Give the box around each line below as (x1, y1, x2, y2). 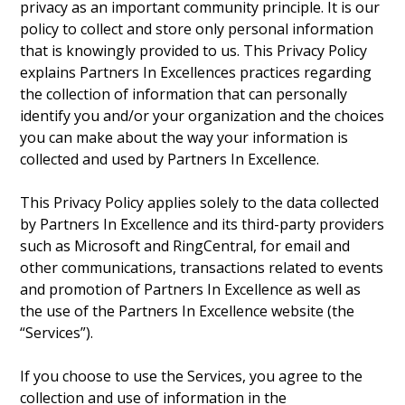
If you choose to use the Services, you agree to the (20, 366, 363, 386)
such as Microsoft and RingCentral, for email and (20, 236, 351, 256)
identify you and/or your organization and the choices (20, 106, 385, 126)
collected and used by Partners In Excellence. (20, 149, 320, 169)
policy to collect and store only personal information (20, 19, 374, 39)
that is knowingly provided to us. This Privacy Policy (20, 41, 368, 61)
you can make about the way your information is (20, 127, 349, 147)
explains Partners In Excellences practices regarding (20, 62, 372, 82)
